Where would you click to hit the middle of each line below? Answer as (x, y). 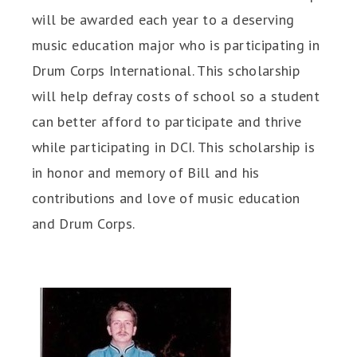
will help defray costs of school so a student (176, 96)
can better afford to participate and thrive (167, 122)
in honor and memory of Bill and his (146, 173)
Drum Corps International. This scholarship (166, 71)
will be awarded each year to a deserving (163, 20)
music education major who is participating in (176, 45)
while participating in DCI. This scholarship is (173, 147)
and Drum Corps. (84, 224)
